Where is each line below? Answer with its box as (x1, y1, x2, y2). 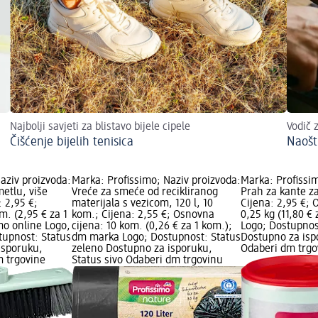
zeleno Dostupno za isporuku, (71, 243, 212, 256)
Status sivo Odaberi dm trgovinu (71, 255, 223, 267)
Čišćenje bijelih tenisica (10, 136, 133, 149)
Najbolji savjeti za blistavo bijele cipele (10, 121, 190, 133)
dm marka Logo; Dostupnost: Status (71, 232, 241, 244)
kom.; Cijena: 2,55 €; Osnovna (71, 209, 214, 221)
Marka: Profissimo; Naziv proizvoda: (71, 175, 241, 187)
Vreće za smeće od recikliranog (71, 187, 218, 199)
